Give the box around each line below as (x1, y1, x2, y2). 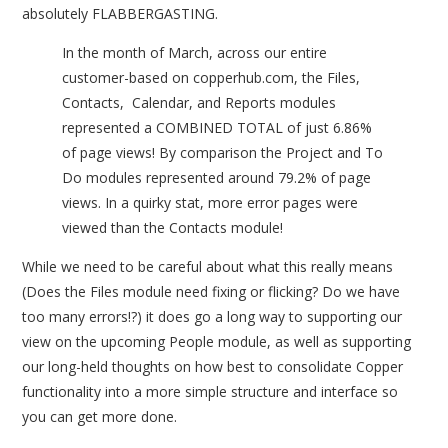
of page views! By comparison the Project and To (62, 142, 384, 162)
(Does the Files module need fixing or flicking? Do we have (22, 281, 401, 301)
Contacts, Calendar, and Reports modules (62, 92, 337, 112)
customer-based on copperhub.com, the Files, (62, 67, 361, 87)
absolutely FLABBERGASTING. (22, 3, 219, 23)
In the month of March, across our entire (62, 42, 328, 62)
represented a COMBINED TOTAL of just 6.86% (62, 117, 373, 137)
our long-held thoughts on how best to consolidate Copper (22, 356, 404, 376)
